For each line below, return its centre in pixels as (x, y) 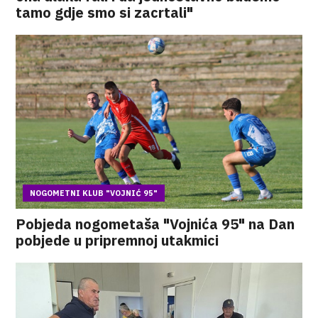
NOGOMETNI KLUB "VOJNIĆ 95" (94, 193)
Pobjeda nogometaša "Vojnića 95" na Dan (155, 224)
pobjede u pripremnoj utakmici (117, 240)
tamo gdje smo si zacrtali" (105, 12)
